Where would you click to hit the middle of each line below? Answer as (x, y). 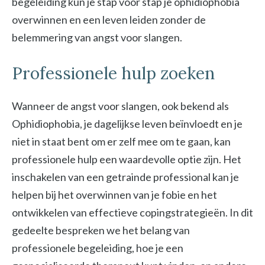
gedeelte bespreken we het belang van (101, 230)
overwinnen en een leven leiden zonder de (109, 20)
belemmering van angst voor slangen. (97, 37)
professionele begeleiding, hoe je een (98, 248)
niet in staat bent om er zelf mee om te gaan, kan (121, 141)
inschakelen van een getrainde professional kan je (125, 177)
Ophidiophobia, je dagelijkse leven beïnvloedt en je (127, 124)
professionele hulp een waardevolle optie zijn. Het (127, 159)
